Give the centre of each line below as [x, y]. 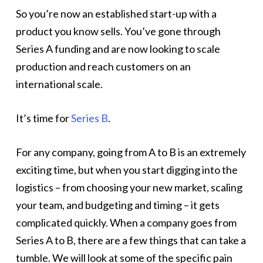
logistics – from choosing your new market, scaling [129, 187]
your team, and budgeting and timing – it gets [117, 205]
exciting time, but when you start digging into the [127, 170]
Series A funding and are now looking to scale [118, 49]
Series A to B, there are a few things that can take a [131, 240]
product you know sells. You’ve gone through [118, 31]
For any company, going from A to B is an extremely [131, 152]
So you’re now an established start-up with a [116, 14]
